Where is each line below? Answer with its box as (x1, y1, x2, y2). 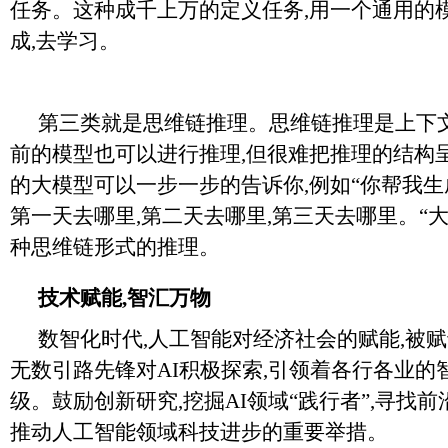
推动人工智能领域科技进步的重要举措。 (10, 420, 388, 444)
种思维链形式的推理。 (10, 235, 220, 259)
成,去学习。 (10, 29, 120, 53)
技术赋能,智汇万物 (38, 286, 211, 310)
